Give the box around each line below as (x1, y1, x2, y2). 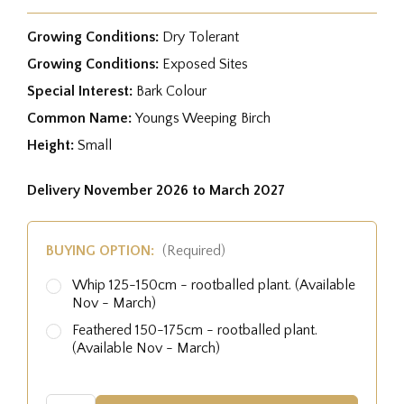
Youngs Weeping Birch (135, 109, 271, 126)
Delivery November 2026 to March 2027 (27, 181, 285, 198)
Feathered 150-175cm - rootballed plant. (72, 321, 317, 338)
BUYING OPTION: (46, 242, 158, 259)
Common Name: (27, 109, 135, 126)
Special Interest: (27, 82, 136, 99)
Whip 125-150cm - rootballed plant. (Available (72, 276, 355, 293)
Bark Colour (136, 82, 207, 99)
